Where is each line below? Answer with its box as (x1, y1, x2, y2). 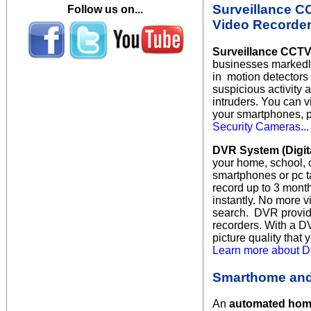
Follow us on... (67, 3, 143, 15)
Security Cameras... (212, 120, 309, 133)
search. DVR (212, 206, 281, 219)
